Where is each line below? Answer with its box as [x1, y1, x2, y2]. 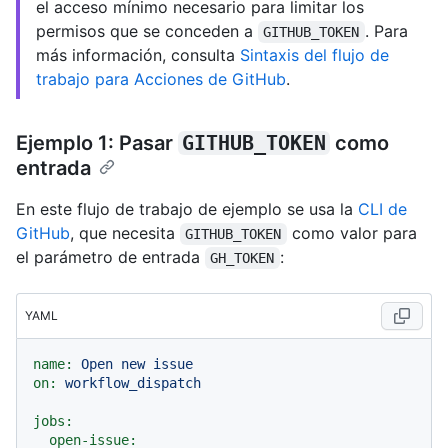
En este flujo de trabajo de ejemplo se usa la [16, 199, 358, 220]
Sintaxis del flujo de [240, 45, 389, 66]
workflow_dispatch [65, 375, 201, 392]
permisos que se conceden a [36, 21, 258, 42]
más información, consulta [36, 45, 240, 66]
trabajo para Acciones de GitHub [36, 69, 286, 90]
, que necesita [70, 223, 180, 244]
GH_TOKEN [210, 250, 275, 267]
